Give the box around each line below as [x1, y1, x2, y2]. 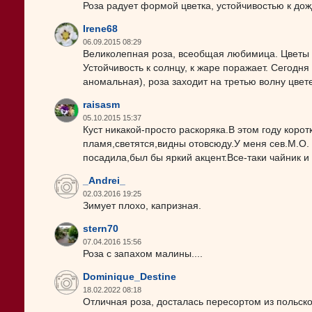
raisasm [83, 100, 120, 110]
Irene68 [83, 24, 118, 34]
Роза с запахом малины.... [83, 249, 203, 259]
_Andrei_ [83, 175, 125, 186]
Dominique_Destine [83, 272, 176, 282]
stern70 [83, 224, 118, 234]
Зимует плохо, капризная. [83, 201, 201, 211]
